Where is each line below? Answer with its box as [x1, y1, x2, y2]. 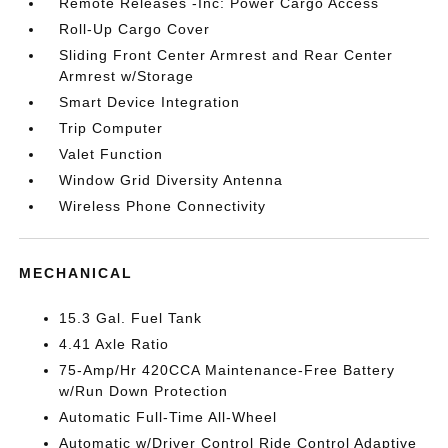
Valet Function [59, 145, 164, 162]
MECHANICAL [19, 264, 134, 281]
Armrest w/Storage [59, 67, 195, 84]
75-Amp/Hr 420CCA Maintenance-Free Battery [59, 361, 396, 378]
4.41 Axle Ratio [59, 335, 170, 352]
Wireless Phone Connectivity [59, 197, 267, 214]
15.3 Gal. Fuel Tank [59, 309, 203, 326]
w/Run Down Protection [59, 382, 229, 399]
